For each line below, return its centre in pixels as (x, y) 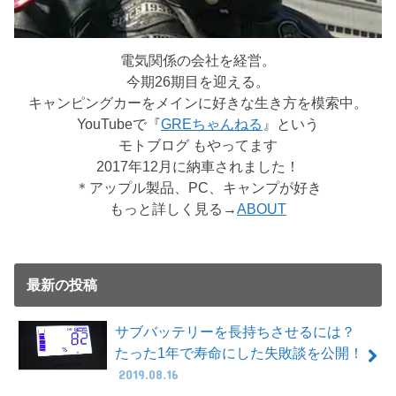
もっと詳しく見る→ (173, 209)
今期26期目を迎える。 (198, 82)
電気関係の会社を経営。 (198, 61)
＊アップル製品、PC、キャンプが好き (198, 188)
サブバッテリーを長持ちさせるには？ (235, 332)
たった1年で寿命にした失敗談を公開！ (239, 353)
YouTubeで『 (119, 124)
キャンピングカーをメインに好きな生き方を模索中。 (198, 103)
